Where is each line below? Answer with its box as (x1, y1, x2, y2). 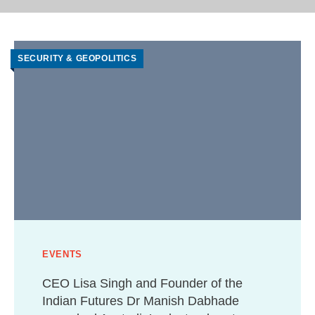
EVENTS (42, 249, 82, 260)
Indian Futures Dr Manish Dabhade (42, 294, 239, 309)
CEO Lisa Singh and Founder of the (42, 276, 243, 291)
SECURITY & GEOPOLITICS (18, 53, 137, 64)
